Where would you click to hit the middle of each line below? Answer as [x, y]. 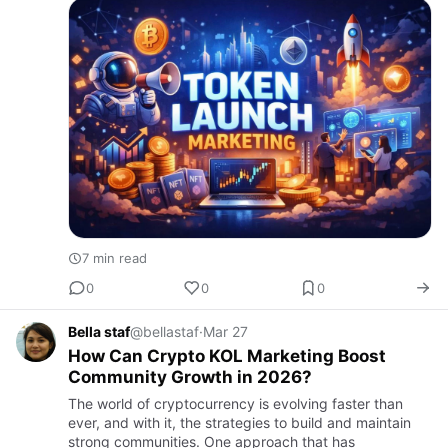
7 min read [114, 258]
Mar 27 [225, 332]
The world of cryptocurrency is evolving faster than [235, 404]
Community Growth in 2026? [190, 377]
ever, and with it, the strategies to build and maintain [239, 423]
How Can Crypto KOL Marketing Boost [227, 356]
